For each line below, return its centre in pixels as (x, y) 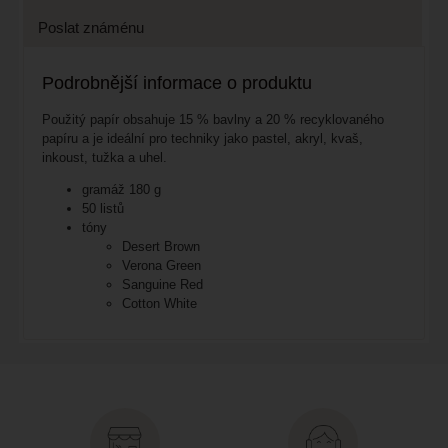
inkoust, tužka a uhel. (106, 157)
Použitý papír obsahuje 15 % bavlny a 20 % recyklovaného (212, 119)
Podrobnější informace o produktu (176, 82)
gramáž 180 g (121, 189)
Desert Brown (160, 246)
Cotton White (159, 303)
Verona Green (161, 265)
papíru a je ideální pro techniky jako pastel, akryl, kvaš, (202, 138)
